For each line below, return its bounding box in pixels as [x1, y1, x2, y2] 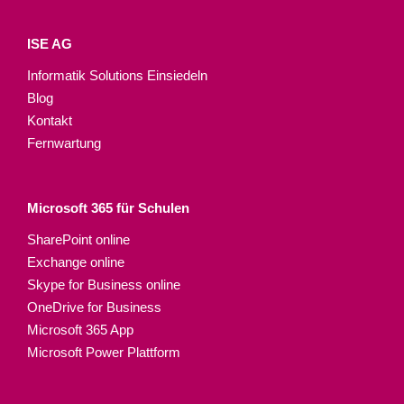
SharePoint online [27, 231, 130, 247]
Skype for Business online [27, 276, 180, 292]
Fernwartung [27, 134, 101, 151]
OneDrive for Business [27, 298, 161, 315]
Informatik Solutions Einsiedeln [27, 67, 207, 83]
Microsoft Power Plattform [27, 344, 180, 360]
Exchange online [27, 253, 124, 270]
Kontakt [27, 112, 72, 128]
